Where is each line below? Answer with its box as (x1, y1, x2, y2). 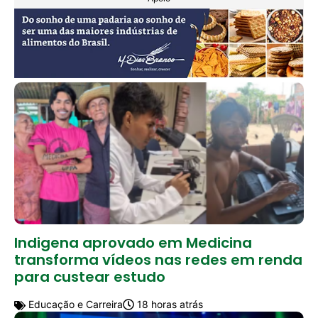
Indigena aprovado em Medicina (14, 232, 252, 253)
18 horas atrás (134, 297, 203, 310)
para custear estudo (14, 266, 165, 287)
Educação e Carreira (26, 297, 123, 310)
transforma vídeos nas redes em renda (14, 249, 302, 270)
